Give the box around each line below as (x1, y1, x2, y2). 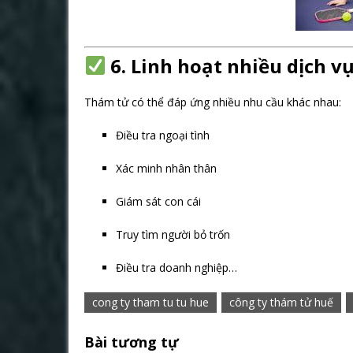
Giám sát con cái (116, 194, 201, 209)
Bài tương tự (84, 333, 179, 351)
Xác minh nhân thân (116, 161, 217, 176)
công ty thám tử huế (229, 295, 333, 310)
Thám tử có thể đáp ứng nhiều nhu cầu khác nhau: (84, 95, 341, 110)
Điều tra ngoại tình (116, 128, 210, 143)
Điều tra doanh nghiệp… (116, 260, 237, 275)
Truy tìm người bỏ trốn (116, 227, 230, 242)
